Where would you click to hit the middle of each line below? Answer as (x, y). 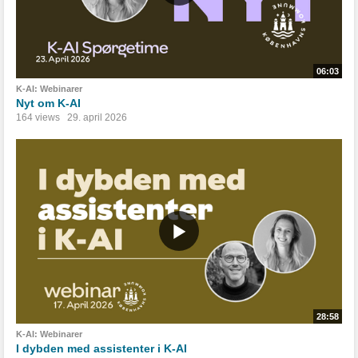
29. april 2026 (97, 117)
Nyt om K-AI (48, 103)
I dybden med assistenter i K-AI (101, 348)
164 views (38, 117)
